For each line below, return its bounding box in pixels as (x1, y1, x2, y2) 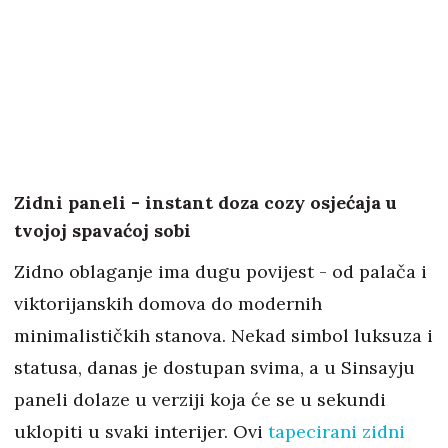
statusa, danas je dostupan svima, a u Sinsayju (14, 356, 415, 379)
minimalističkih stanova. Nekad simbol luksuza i (14, 324, 433, 347)
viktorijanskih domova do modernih (14, 292, 322, 315)
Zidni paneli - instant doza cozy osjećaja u (14, 191, 397, 214)
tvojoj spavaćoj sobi (14, 219, 191, 242)
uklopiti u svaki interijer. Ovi (14, 420, 268, 443)
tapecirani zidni (268, 420, 405, 443)
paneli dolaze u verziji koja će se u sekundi (14, 388, 386, 411)
